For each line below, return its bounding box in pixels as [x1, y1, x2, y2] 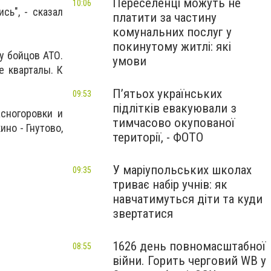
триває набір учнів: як [113, 177, 227, 192]
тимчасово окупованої [113, 116, 235, 130]
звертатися [113, 206, 173, 221]
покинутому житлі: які [113, 39, 231, 54]
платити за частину [113, 10, 217, 25]
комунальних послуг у [113, 25, 232, 39]
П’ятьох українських [113, 87, 222, 101]
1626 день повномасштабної [113, 239, 266, 253]
